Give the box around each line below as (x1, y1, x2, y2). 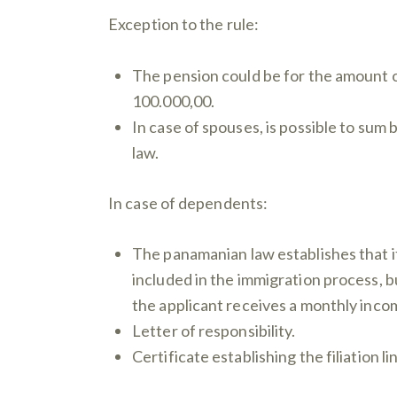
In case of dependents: (108, 192, 269, 213)
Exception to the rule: (108, 14, 260, 35)
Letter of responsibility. (132, 321, 296, 341)
